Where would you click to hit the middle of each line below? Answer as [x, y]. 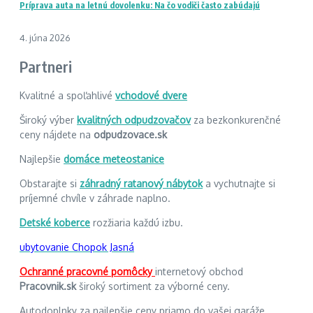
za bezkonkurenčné [236, 120]
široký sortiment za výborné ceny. [154, 286]
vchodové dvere [151, 96]
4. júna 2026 [45, 37]
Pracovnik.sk [49, 286]
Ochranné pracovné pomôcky [87, 272]
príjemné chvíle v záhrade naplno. [95, 198]
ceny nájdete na [57, 135]
